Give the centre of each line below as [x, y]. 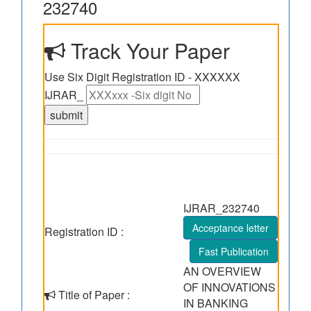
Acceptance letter [230, 228]
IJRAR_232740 [221, 208]
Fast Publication [234, 251]
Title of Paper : [93, 295]
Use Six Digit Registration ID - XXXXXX [142, 77]
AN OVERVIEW [222, 271]
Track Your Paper [148, 50]
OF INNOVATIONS [229, 287]
